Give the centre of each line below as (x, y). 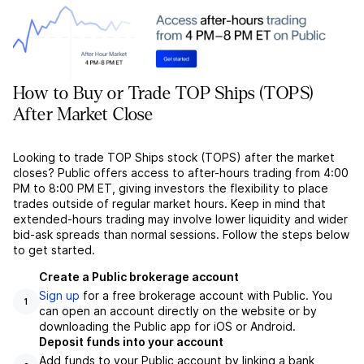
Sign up (59, 296)
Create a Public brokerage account (139, 277)
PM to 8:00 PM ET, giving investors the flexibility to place (171, 188)
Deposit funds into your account (131, 342)
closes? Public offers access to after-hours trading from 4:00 (181, 173)
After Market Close (83, 115)
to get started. (54, 250)
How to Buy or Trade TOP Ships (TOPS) (164, 94)
